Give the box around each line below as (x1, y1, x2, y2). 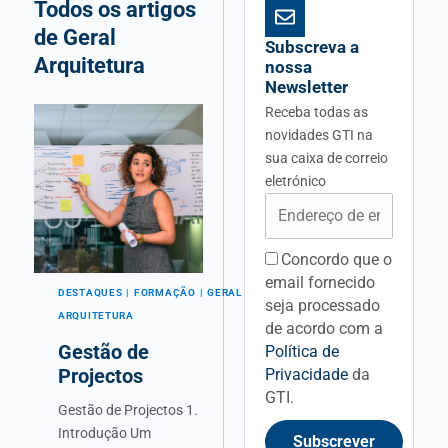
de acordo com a (265, 318, 384, 338)
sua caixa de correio (265, 149, 389, 166)
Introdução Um (58, 425, 151, 442)
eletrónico (265, 172, 327, 189)
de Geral (34, 24, 116, 50)
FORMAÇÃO (134, 287, 196, 299)
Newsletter (265, 76, 349, 97)
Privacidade (265, 364, 353, 384)
